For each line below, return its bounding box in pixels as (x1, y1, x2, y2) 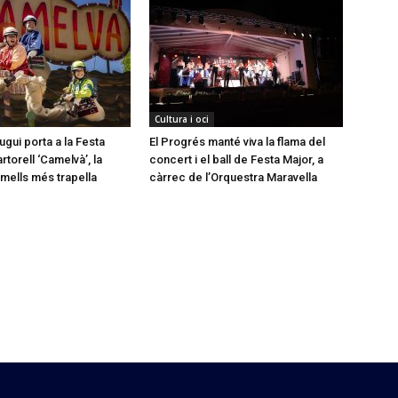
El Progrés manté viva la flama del (149, 134, 325, 148)
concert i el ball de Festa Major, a (149, 152, 323, 166)
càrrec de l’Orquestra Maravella (149, 170, 317, 184)
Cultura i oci (155, 112, 209, 125)
